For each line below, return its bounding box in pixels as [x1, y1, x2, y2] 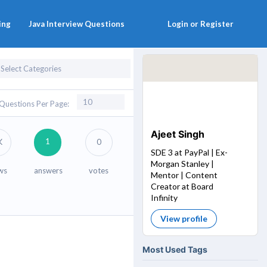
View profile [160, 213, 207, 223]
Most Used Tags [142, 244, 207, 255]
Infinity [150, 192, 178, 203]
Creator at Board [150, 181, 213, 191]
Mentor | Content [150, 169, 218, 180]
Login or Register [167, 19, 234, 29]
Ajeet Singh [150, 128, 204, 140]
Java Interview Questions [29, 19, 125, 29]
